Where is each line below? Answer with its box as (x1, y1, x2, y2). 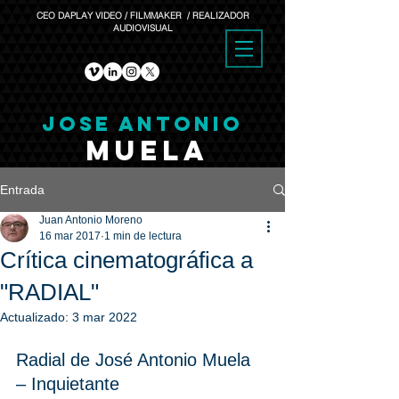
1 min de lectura (104, 230, 182, 242)
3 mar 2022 (72, 310, 137, 324)
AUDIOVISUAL (112, 22, 173, 34)
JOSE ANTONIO (42, 111, 243, 136)
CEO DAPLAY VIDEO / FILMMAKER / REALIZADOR (36, 10, 249, 21)
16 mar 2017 (39, 230, 101, 242)
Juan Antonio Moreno (39, 214, 142, 226)
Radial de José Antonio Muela (16, 350, 256, 370)
